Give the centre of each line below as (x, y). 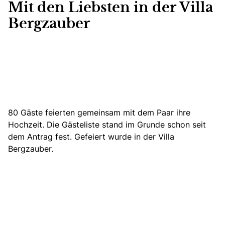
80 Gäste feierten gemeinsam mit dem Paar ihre (99, 112)
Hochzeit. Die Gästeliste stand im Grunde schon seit (107, 124)
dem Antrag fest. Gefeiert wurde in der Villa (91, 136)
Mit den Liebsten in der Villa (110, 8)
